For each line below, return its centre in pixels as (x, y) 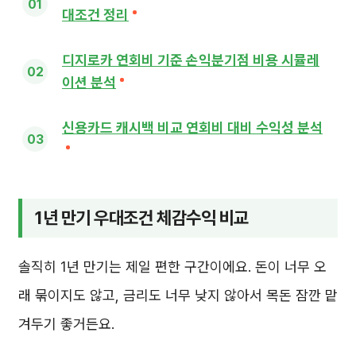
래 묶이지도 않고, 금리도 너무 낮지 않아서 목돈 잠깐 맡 (178, 295)
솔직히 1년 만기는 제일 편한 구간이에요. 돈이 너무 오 (172, 266)
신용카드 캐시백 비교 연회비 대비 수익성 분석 (192, 128)
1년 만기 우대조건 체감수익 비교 (141, 218)
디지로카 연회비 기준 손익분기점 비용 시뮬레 (191, 60)
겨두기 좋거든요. (66, 323)
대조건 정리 (95, 15)
